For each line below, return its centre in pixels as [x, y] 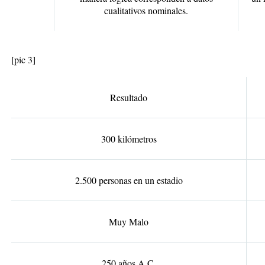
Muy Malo [129, 222]
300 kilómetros [129, 139]
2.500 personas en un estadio [129, 180]
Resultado [129, 97]
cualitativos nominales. [146, 10]
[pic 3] [23, 59]
